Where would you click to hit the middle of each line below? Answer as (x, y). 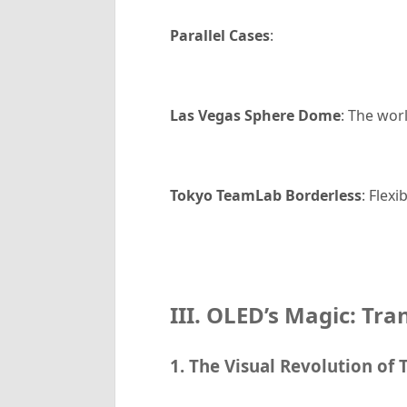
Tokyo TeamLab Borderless (265, 195)
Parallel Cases (219, 35)
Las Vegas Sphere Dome (255, 115)
